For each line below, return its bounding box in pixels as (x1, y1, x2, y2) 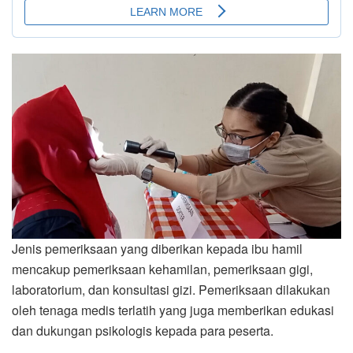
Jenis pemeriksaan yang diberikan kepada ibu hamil (12, 240, 303, 258)
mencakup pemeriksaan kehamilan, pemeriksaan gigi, (12, 260, 313, 279)
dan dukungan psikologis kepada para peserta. (12, 321, 273, 340)
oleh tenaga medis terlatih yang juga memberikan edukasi (12, 301, 334, 320)
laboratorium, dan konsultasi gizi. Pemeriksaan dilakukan (12, 281, 330, 299)
